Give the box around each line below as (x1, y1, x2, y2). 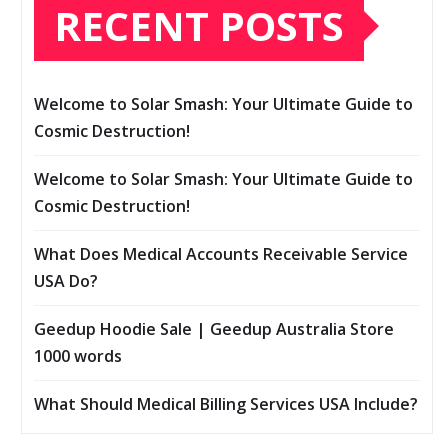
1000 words (34, 344, 122, 367)
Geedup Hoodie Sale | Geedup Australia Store (34, 317, 394, 340)
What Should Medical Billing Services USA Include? (34, 392, 418, 415)
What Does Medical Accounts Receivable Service (34, 242, 408, 265)
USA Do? (34, 269, 98, 292)
